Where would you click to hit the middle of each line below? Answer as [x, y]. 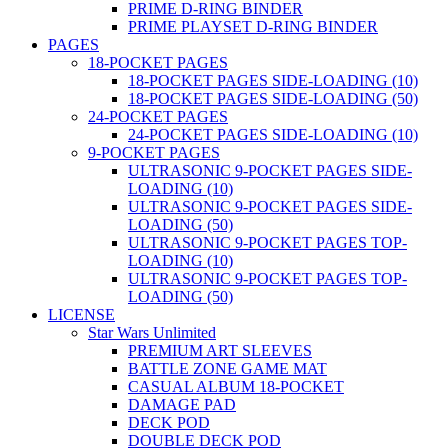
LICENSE [81, 314]
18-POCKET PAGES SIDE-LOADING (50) [273, 98]
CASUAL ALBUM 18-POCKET [236, 386]
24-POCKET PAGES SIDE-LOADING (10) [273, 134]
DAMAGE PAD [182, 404]
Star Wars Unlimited [152, 332]
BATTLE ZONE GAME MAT [227, 368]
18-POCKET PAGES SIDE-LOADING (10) [273, 80]
